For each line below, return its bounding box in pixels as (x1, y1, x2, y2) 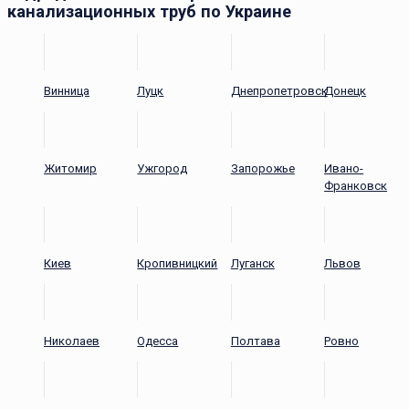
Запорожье (230, 161, 295, 175)
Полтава (230, 333, 280, 348)
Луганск (230, 256, 275, 270)
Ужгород (137, 161, 188, 175)
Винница (44, 83, 89, 98)
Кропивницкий (137, 256, 218, 270)
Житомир (44, 161, 97, 175)
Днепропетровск (230, 83, 328, 98)
